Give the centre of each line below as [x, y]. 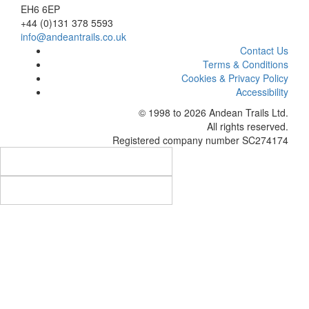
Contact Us [264, 51]
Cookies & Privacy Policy [235, 78]
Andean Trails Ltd [247, 113]
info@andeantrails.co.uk [73, 37]
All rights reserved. [248, 127]
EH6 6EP [40, 9]
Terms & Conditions [246, 64]
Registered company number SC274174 [200, 140]
